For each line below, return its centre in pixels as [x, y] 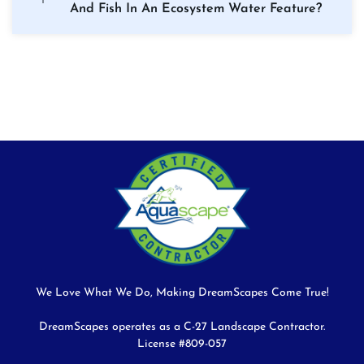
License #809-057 [182, 344]
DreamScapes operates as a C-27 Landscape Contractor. [182, 327]
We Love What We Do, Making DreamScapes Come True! [182, 293]
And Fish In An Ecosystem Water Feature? [196, 9]
